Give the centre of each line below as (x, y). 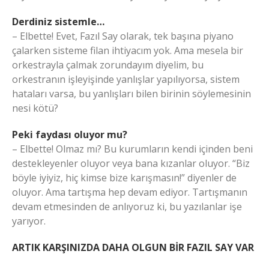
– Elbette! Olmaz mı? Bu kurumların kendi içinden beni (132, 149)
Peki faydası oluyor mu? (70, 134)
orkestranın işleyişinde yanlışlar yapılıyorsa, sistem (126, 79)
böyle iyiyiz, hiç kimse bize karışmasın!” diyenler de (124, 178)
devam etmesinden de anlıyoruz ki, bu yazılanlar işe (127, 207)
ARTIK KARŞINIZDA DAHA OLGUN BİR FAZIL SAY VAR (133, 247)
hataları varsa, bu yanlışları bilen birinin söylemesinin (131, 94)
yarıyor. (29, 221)
